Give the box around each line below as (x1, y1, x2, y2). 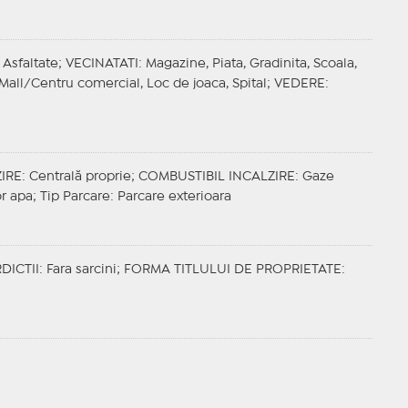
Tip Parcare (39, 191, 110, 203)
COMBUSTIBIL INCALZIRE (138, 171, 295, 183)
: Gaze (294, 171, 334, 183)
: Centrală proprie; (21, 171, 138, 183)
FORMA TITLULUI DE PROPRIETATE (123, 264, 342, 276)
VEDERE (273, 78, 325, 90)
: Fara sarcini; (38, 264, 124, 276)
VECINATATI (65, 58, 138, 70)
